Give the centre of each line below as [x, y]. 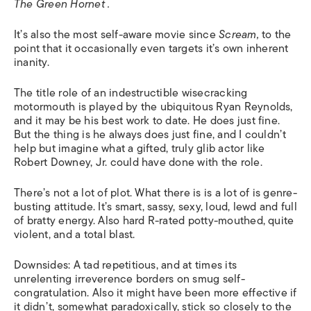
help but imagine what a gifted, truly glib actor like [140, 149]
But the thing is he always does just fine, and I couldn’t [150, 135]
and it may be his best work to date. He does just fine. [147, 121]
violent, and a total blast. [75, 235]
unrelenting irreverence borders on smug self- [129, 279]
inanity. [32, 62]
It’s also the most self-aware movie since [117, 35]
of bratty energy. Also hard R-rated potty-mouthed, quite [154, 221]
